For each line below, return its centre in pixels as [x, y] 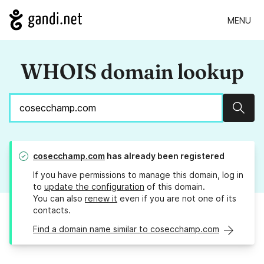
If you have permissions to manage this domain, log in [138, 175]
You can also [59, 199]
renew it [101, 199]
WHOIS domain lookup [132, 72]
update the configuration [94, 187]
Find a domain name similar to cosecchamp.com [126, 229]
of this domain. [175, 187]
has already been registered [165, 156]
